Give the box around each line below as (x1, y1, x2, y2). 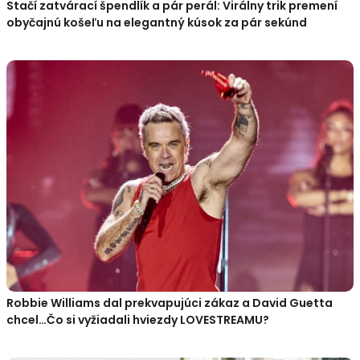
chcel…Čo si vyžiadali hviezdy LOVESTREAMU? (6, 311, 269, 328)
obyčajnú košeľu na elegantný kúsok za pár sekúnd (6, 14, 307, 31)
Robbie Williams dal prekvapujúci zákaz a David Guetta (6, 294, 333, 311)
